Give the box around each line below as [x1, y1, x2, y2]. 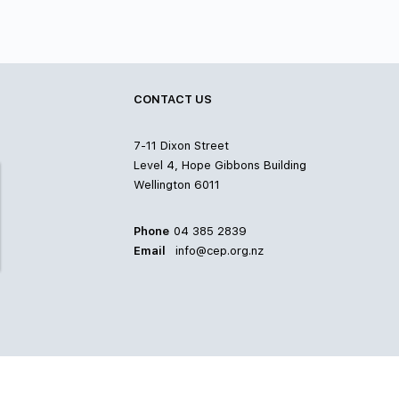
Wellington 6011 [134, 178, 220, 192]
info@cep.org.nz [175, 244, 264, 258]
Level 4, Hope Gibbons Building [134, 159, 306, 173]
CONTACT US [134, 93, 212, 107]
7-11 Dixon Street [134, 139, 229, 153]
